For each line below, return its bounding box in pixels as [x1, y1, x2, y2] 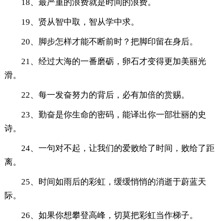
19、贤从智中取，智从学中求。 [21, 17, 139, 27]
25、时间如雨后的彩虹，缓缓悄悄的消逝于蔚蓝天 [21, 177, 206, 186]
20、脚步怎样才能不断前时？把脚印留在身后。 [21, 37, 198, 46]
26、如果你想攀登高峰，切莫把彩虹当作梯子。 [21, 210, 198, 220]
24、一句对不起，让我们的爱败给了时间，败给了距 [21, 143, 215, 153]
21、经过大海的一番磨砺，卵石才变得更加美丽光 [21, 56, 206, 66]
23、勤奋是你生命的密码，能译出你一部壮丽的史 [21, 110, 206, 119]
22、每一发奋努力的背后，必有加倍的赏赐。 [21, 90, 189, 100]
